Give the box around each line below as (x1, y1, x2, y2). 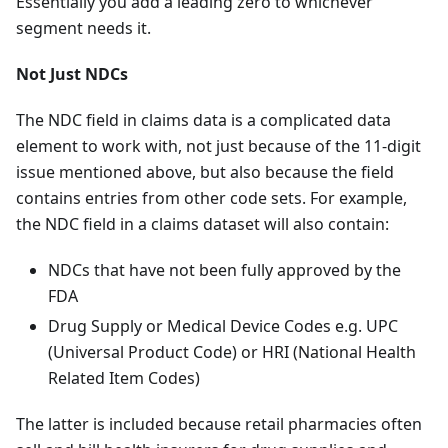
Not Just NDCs (16, 63, 128, 86)
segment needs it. (16, 17, 151, 40)
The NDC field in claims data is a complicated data (16, 109, 391, 132)
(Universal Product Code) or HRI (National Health (48, 341, 416, 364)
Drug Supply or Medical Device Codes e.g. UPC (48, 315, 398, 338)
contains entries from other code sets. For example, (16, 187, 407, 210)
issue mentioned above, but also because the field (16, 161, 394, 184)
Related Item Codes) (48, 367, 200, 390)
